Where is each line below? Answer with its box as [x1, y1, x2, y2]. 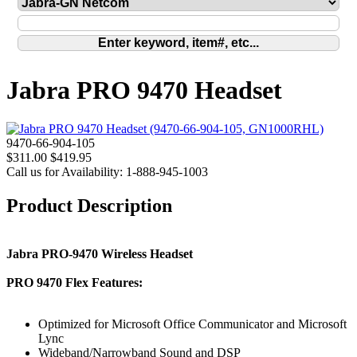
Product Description [6, 195, 172, 217]
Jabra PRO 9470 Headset [6, 76, 282, 105]
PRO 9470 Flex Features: [6, 276, 143, 290]
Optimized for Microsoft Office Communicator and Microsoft [38, 317, 347, 331]
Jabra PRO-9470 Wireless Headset [6, 247, 193, 261]
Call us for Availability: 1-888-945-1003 [6, 165, 208, 179]
